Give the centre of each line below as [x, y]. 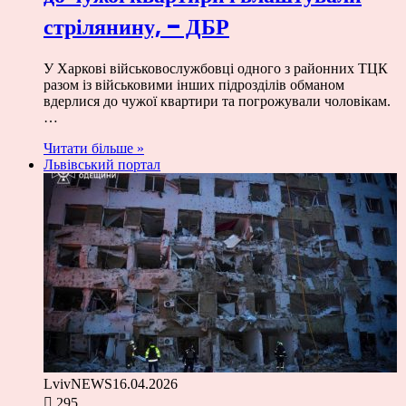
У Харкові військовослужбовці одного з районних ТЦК [216, 69]
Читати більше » [94, 149]
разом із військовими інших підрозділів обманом [194, 85]
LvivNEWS [78, 384]
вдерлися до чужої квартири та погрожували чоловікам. [217, 101]
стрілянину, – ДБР [136, 27]
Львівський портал [102, 165]
